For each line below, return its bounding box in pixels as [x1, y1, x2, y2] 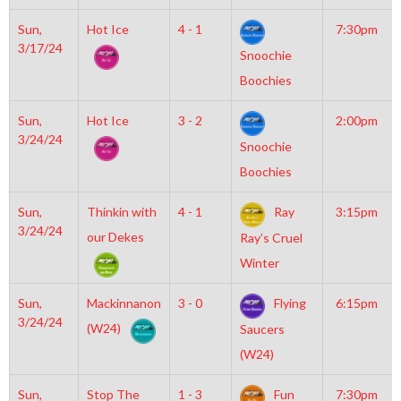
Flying [270, 295, 306, 311]
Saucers [239, 321, 285, 337]
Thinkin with [86, 204, 157, 219]
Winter [239, 255, 279, 271]
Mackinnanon [86, 295, 161, 311]
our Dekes [86, 229, 144, 244]
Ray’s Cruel [239, 230, 303, 246]
